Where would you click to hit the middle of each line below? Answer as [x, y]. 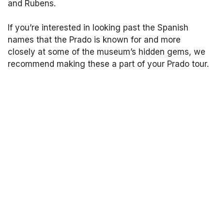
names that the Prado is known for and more [94, 39]
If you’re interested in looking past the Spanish [98, 27]
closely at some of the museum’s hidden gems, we [107, 52]
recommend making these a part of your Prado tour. [108, 64]
